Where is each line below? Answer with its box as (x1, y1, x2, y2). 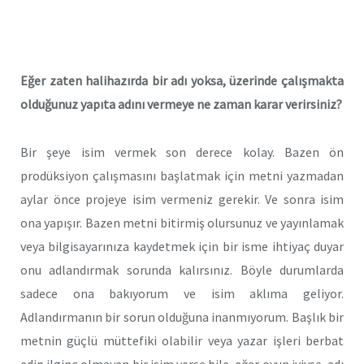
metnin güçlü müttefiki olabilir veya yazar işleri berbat (20, 332, 344, 349)
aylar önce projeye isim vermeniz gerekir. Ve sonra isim (20, 191, 344, 208)
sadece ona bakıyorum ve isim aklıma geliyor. (20, 285, 344, 302)
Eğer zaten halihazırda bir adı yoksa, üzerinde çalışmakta (20, 72, 344, 89)
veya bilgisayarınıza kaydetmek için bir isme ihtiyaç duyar (20, 238, 344, 255)
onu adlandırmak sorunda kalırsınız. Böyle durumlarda (20, 262, 344, 279)
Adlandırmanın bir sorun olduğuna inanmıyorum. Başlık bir (20, 309, 344, 326)
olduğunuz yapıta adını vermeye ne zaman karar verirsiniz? (20, 96, 342, 113)
